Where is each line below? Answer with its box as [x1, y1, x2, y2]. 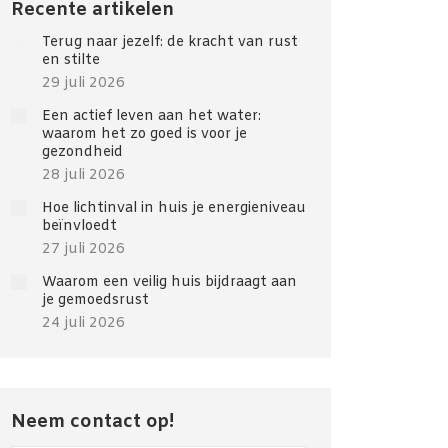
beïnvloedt [42, 217, 117, 236]
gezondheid [42, 143, 123, 162]
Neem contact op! [11, 410, 174, 434]
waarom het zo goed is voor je [42, 125, 247, 144]
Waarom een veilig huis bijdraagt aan [42, 273, 297, 292]
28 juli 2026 [42, 166, 125, 185]
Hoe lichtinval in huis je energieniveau [42, 199, 306, 218]
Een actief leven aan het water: [42, 107, 261, 126]
